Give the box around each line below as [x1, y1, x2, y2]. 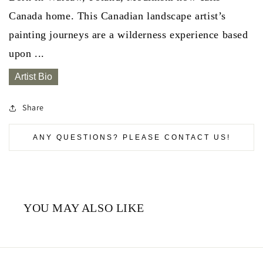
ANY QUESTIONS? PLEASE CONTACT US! [32, 133, 231, 142]
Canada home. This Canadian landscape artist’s [9, 10, 227, 22]
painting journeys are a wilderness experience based [9, 29, 248, 41]
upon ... [9, 48, 45, 60]
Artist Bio [15, 72, 52, 82]
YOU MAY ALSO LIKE [23, 201, 144, 215]
